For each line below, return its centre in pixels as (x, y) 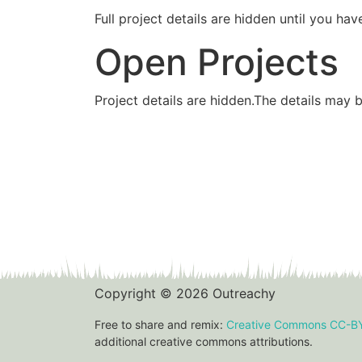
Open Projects (217, 62)
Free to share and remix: (160, 324)
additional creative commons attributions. (204, 341)
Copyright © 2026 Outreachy (185, 293)
